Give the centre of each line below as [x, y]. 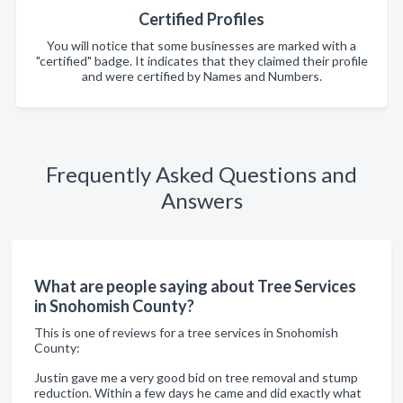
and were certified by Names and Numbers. [201, 76]
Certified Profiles [201, 19]
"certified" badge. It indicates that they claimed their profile [201, 61]
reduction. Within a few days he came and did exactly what [198, 393]
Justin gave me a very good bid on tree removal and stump [196, 378]
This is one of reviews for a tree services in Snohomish [186, 333]
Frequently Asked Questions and [201, 175]
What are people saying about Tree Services [195, 287]
